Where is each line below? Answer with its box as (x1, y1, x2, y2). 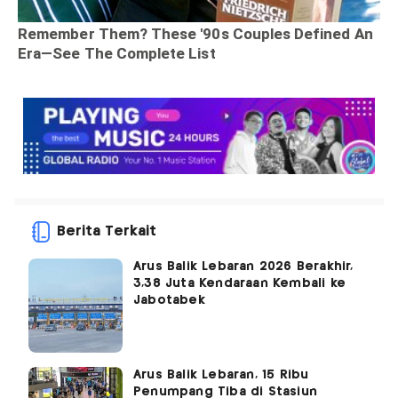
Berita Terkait (57, 224, 156, 238)
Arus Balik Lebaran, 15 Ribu (133, 368, 309, 381)
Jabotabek (133, 293, 205, 306)
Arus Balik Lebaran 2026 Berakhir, (133, 259, 354, 273)
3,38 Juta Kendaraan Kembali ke (133, 276, 346, 290)
